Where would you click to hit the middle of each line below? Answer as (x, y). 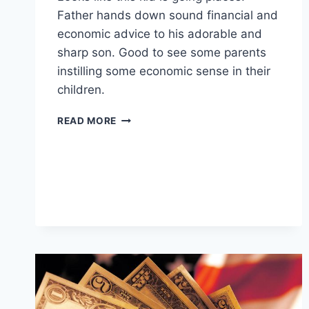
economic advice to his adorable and (160, 34)
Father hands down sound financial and (168, 16)
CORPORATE (148, 118)
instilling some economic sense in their (164, 71)
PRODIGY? (142, 132)
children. (81, 90)
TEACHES (140, 161)
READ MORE (87, 121)
